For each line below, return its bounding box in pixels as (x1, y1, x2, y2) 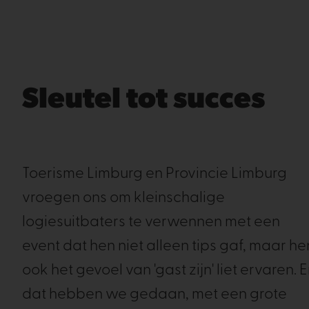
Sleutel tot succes (22, 86, 265, 115)
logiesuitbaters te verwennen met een (22, 215, 280, 230)
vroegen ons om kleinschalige (22, 190, 225, 206)
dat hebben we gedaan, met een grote (22, 287, 287, 303)
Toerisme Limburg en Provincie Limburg (22, 166, 287, 182)
